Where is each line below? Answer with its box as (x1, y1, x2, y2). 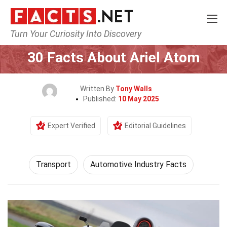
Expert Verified (48, 122, 95, 130)
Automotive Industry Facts (90, 160, 186, 169)
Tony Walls (116, 85, 152, 93)
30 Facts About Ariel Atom (27, 49, 200, 66)
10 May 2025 (118, 95, 159, 103)
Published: (83, 95, 118, 103)
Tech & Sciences (79, 34, 133, 43)
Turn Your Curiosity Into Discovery (10, 28, 141, 39)
